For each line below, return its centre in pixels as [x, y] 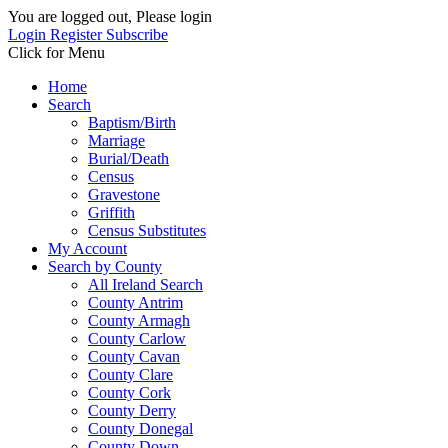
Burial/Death [128, 158]
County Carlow [137, 338]
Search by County [105, 266]
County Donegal [140, 428]
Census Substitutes [147, 230]
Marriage [116, 140]
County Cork [129, 392]
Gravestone [124, 194]
